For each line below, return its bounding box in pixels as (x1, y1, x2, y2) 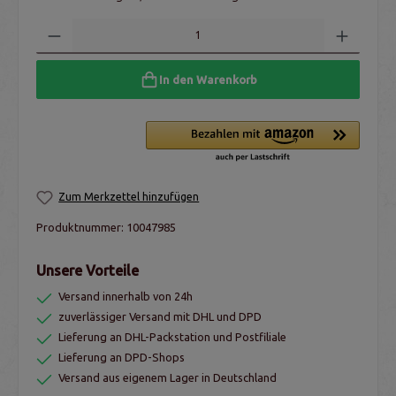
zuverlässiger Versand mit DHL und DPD (58, 309, 262, 323)
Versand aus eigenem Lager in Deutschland (58, 370, 277, 384)
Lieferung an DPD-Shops (58, 350, 185, 363)
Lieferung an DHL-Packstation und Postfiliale (58, 330, 286, 343)
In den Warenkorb (158, 72, 257, 86)
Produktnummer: (36, 221, 126, 234)
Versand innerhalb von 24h (58, 289, 193, 302)
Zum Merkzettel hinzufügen (58, 191, 200, 203)
